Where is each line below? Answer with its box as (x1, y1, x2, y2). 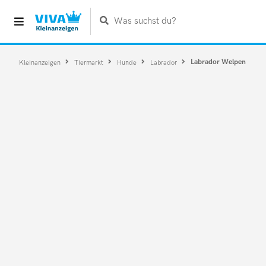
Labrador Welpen (191, 58, 246, 66)
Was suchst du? (113, 15, 176, 27)
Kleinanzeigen (18, 58, 62, 66)
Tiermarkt (74, 58, 105, 66)
